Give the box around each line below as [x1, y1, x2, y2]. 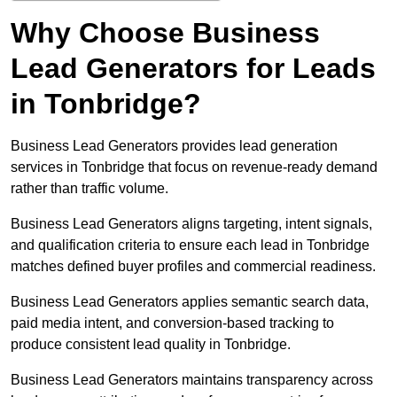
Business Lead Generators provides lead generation [11, 138, 338, 154]
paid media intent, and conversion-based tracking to [11, 315, 334, 331]
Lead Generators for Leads [11, 52, 376, 85]
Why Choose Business [11, 17, 320, 50]
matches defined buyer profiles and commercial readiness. [11, 259, 376, 275]
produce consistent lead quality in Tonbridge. [11, 337, 291, 353]
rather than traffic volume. [11, 181, 168, 197]
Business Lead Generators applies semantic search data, [11, 294, 369, 310]
